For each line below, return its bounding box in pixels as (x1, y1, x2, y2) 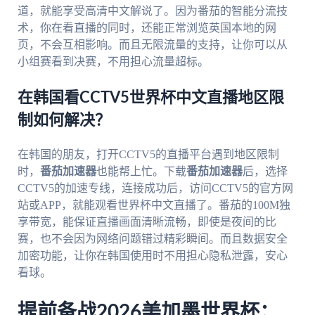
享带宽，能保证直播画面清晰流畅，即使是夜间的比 (17, 215, 276, 228)
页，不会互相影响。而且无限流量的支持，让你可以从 (17, 38, 288, 51)
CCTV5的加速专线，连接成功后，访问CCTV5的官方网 (17, 181, 293, 194)
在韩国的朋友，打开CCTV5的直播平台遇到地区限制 (17, 148, 279, 160)
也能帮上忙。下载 (96, 165, 186, 177)
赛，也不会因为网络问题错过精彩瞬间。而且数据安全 (17, 232, 288, 245)
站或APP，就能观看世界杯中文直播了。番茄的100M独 (17, 198, 290, 211)
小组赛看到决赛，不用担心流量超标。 (17, 55, 209, 67)
